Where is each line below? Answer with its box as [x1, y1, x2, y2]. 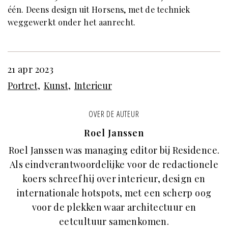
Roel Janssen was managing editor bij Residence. [8, 144, 220, 156]
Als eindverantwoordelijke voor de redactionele [9, 158, 219, 170]
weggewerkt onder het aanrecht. [8, 16, 136, 27]
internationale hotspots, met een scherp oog [16, 186, 212, 199]
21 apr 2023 [8, 63, 53, 75]
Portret [8, 79, 38, 92]
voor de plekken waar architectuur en [32, 201, 196, 213]
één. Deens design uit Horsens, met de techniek [8, 4, 190, 15]
